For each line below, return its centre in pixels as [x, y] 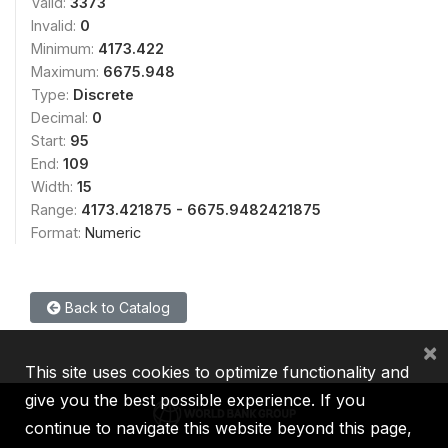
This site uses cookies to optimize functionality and [217, 372]
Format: [58, 232]
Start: [50, 140]
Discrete [103, 94]
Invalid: [55, 25]
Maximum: [67, 71]
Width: [54, 186]
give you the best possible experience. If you [195, 400]
